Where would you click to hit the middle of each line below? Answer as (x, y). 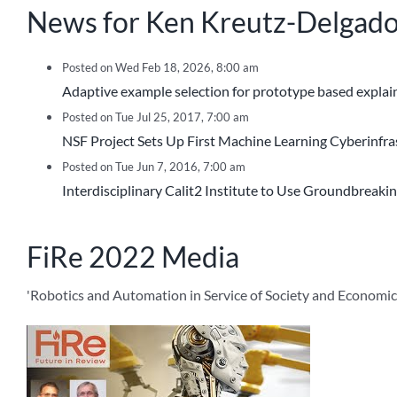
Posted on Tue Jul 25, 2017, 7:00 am (156, 117)
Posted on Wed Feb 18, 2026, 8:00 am (160, 68)
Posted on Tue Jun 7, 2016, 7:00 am (154, 167)
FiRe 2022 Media (133, 257)
